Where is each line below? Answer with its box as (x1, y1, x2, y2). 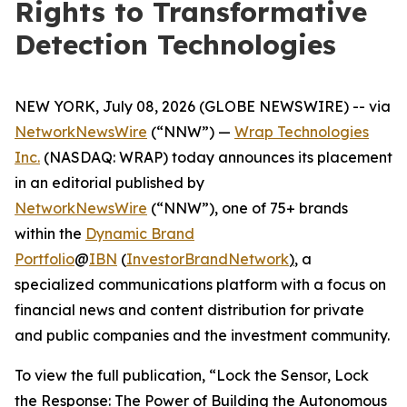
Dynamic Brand (85, 224, 194, 243)
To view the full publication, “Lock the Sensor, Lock (15, 366, 369, 384)
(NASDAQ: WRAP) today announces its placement (40, 148, 392, 166)
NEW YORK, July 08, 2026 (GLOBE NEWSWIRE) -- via (15, 97, 391, 115)
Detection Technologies (15, 27, 336, 62)
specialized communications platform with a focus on (15, 275, 386, 293)
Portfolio (15, 250, 74, 268)
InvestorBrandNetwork (126, 250, 289, 268)
